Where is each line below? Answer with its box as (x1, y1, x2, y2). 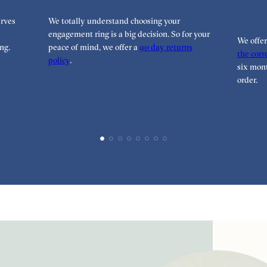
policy (48, 55, 70, 66)
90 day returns (139, 42, 193, 53)
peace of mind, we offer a (48, 42, 139, 53)
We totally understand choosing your (48, 15, 180, 27)
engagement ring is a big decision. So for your (48, 29, 210, 40)
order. (237, 74, 257, 86)
